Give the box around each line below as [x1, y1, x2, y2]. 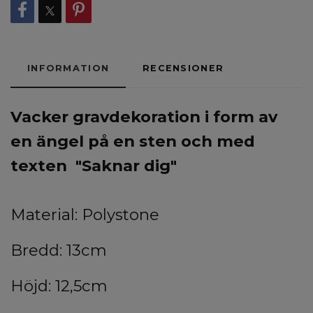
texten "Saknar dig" [10, 156, 177, 176]
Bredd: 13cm [10, 240, 107, 261]
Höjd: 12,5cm [10, 276, 108, 296]
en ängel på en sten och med [10, 131, 255, 152]
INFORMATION [27, 63, 110, 74]
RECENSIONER [143, 63, 224, 74]
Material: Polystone [10, 205, 159, 225]
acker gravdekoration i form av [22, 107, 277, 127]
